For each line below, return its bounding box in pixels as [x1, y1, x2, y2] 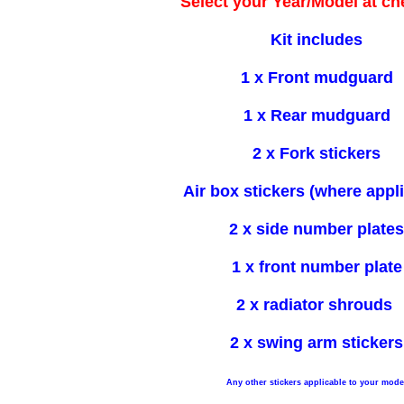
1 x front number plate [231, 257, 402, 276]
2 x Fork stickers [252, 143, 381, 162]
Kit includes [271, 30, 363, 49]
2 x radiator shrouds [236, 295, 397, 314]
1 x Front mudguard [240, 68, 393, 87]
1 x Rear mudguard [243, 106, 390, 124]
